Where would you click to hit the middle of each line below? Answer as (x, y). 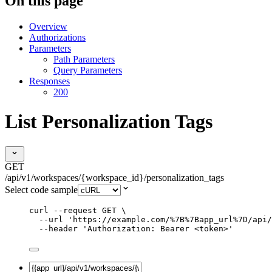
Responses (49, 81)
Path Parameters (84, 59)
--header (58, 228)
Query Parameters (88, 70)
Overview (48, 26)
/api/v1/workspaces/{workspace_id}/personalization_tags (114, 177)
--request (75, 210)
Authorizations (57, 37)
